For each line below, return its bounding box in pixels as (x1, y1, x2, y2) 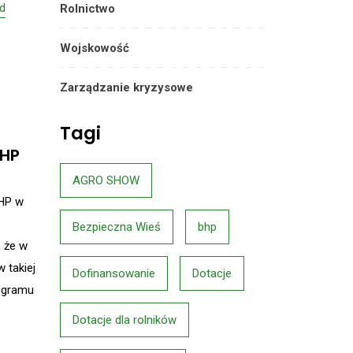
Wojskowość (60, 41, 129, 55)
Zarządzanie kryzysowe (60, 80, 193, 95)
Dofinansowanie (72, 266, 155, 281)
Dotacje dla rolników (72, 313, 176, 327)
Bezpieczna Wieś (72, 220, 161, 234)
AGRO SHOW (72, 173, 139, 188)
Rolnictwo (60, 2, 115, 16)
